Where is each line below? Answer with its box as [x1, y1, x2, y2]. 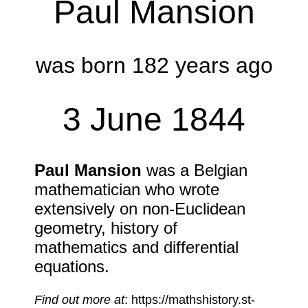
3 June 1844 [63, 101, 245, 138]
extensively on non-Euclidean [34, 199, 245, 218]
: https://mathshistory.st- [124, 292, 255, 307]
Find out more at [34, 292, 124, 307]
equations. [34, 256, 109, 276]
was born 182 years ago [35, 53, 273, 78]
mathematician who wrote [34, 179, 219, 199]
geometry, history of [34, 218, 177, 237]
